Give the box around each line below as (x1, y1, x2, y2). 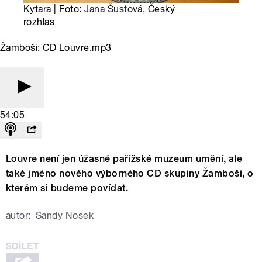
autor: (6, 210, 31, 222)
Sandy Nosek (35, 210, 94, 222)
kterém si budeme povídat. (6, 182, 131, 194)
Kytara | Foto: (23, 4, 85, 15)
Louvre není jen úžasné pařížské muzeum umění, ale (6, 153, 243, 165)
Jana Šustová (84, 4, 143, 15)
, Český (142, 4, 175, 15)
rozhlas (23, 16, 55, 28)
